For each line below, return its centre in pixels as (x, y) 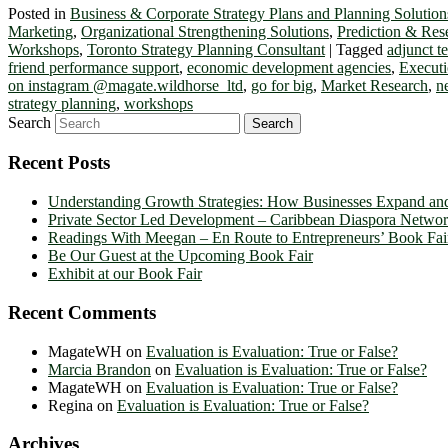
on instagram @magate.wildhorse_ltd (125, 85)
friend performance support (93, 67)
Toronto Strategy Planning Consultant (206, 49)
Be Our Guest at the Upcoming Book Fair (180, 256)
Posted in (37, 13)
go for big (282, 85)
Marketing (40, 31)
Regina (70, 405)
